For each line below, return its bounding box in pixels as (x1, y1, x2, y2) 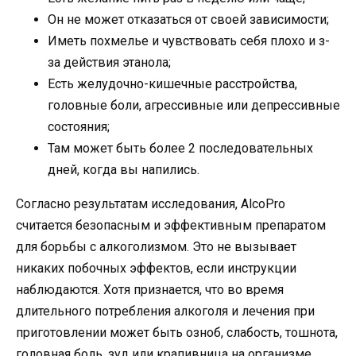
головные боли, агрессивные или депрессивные (48, 98, 340, 114)
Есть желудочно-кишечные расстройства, (48, 76, 297, 92)
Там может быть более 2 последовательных (48, 141, 313, 157)
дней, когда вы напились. (48, 162, 199, 178)
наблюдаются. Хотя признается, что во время (16, 282, 284, 298)
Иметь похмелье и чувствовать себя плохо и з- (48, 33, 330, 49)
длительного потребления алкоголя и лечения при (16, 304, 315, 319)
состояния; (48, 119, 110, 135)
